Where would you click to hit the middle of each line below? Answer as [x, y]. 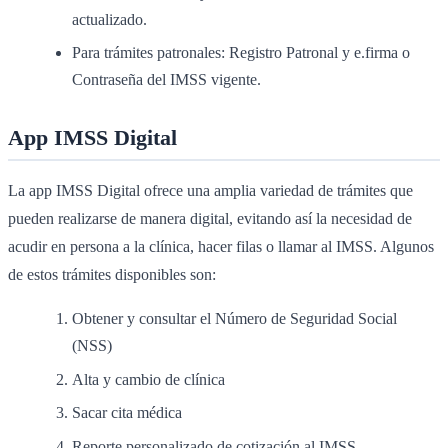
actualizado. [109, 19]
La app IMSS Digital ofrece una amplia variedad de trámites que [210, 191]
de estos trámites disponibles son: [112, 275]
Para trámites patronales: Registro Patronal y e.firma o [241, 53]
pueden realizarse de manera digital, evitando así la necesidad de [210, 219]
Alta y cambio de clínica [148, 379]
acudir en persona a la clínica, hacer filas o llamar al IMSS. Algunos [221, 247]
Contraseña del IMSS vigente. [166, 80]
